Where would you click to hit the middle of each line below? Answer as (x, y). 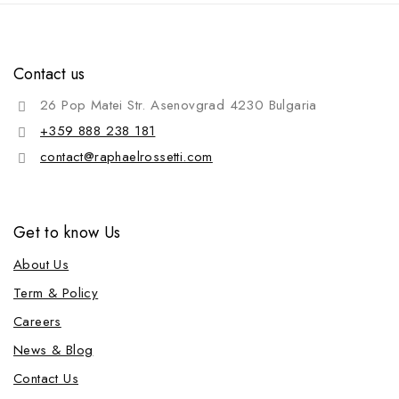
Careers (37, 322)
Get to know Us (67, 233)
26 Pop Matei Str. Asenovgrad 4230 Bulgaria (179, 106)
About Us (41, 265)
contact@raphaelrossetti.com (126, 157)
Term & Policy (56, 293)
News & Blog (53, 350)
